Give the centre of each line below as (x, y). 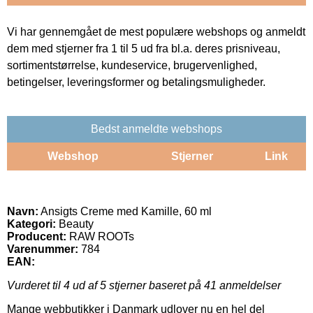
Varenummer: (43, 249)
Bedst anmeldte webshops (156, 129)
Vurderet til (35, 285)
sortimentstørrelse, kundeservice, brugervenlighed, (132, 65)
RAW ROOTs (102, 236)
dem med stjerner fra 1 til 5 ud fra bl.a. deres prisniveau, (144, 48)
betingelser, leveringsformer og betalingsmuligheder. (136, 82)
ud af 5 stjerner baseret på (137, 285)
